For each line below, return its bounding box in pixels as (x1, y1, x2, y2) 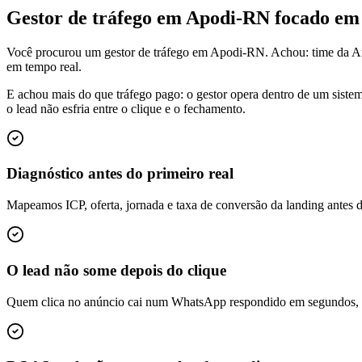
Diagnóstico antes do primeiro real (6, 165, 234, 183)
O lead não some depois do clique (6, 261, 226, 279)
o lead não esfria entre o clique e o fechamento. (6, 101, 246, 116)
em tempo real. (6, 59, 82, 74)
